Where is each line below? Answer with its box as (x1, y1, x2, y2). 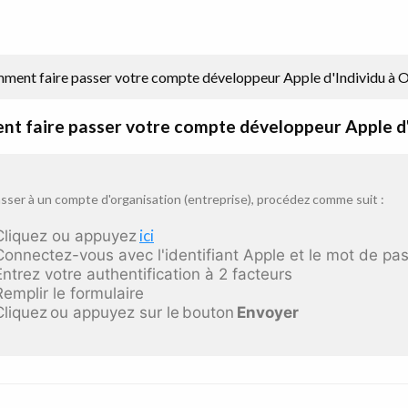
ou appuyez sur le (50, 303, 179, 322)
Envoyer (237, 303, 299, 322)
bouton (182, 303, 234, 322)
